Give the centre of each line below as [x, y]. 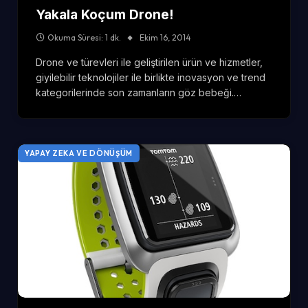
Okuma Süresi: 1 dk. [84, 38]
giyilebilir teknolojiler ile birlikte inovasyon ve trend [151, 78]
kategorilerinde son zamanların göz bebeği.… [139, 93]
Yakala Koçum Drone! [104, 15]
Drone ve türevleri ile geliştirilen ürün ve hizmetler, [149, 63]
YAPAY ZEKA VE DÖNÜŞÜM [79, 154]
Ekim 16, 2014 [165, 38]
